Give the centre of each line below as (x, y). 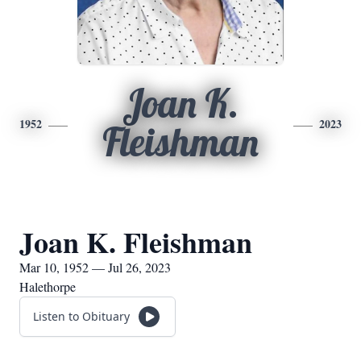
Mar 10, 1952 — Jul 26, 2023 (95, 267)
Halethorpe (48, 286)
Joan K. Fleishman (136, 242)
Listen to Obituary (81, 316)
